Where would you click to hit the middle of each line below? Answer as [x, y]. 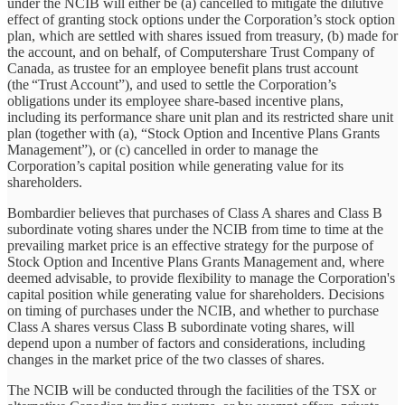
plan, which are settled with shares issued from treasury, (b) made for [202, 36]
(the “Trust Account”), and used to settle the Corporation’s [172, 85]
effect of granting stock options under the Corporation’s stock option [201, 20]
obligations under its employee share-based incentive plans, [175, 101]
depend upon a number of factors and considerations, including [186, 344]
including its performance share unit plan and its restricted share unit [200, 118]
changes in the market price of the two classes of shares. [166, 360]
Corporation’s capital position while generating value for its [175, 166]
